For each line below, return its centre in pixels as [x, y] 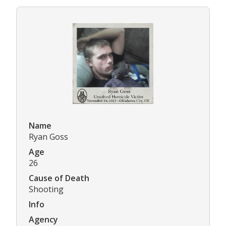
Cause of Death [59, 178]
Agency [43, 219]
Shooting [46, 189]
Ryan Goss [48, 136]
